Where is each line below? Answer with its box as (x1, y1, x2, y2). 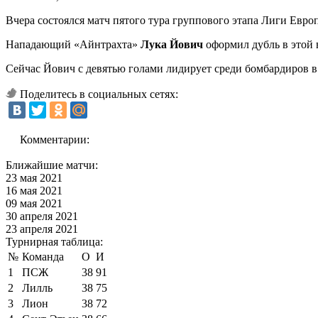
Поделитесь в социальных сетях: (20, 87, 178, 100)
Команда (22, 250, 64, 263)
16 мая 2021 (6, 184, 62, 197)
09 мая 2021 (6, 197, 62, 209)
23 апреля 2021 (6, 222, 78, 235)
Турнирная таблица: (6, 235, 103, 248)
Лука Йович (141, 38, 203, 50)
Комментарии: (20, 133, 89, 146)
